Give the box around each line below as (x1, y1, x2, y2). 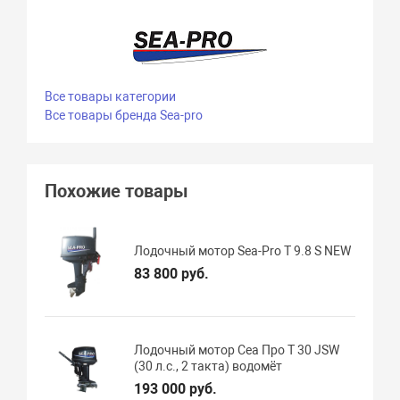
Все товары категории (45, 88, 177, 104)
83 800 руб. (134, 265, 210, 283)
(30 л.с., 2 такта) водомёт (134, 358, 283, 373)
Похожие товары (45, 179, 189, 202)
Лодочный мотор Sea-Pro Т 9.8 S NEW (134, 244, 352, 259)
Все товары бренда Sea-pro (45, 107, 204, 122)
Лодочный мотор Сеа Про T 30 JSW (134, 342, 340, 357)
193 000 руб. (134, 379, 218, 397)
